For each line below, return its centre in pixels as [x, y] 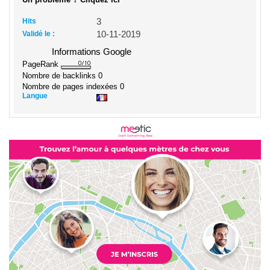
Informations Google [92, 52]
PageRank [42, 64]
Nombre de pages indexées [71, 86]
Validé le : [39, 34]
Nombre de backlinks [60, 75]
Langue [35, 96]
